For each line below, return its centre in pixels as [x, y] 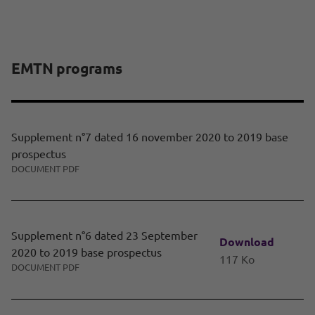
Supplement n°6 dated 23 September [104, 235]
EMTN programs [67, 68]
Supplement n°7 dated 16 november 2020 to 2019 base [150, 137]
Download [247, 241]
